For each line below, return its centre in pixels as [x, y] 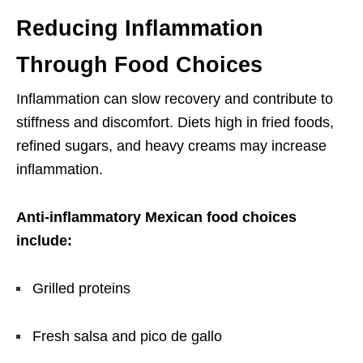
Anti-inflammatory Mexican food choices [156, 218]
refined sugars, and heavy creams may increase [171, 146]
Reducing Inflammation [140, 29]
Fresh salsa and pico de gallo [127, 337]
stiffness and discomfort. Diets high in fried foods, [175, 123]
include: [44, 241]
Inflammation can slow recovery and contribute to [175, 99]
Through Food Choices [139, 65]
